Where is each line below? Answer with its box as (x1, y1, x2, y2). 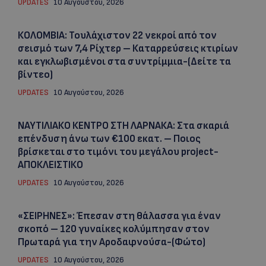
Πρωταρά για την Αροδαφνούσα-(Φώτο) (18, 236, 205, 248)
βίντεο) (18, 69, 53, 81)
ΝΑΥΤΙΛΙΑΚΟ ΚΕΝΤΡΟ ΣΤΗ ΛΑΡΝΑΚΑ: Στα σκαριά (18, 120, 229, 132)
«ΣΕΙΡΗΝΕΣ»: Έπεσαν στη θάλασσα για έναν (18, 210, 221, 222)
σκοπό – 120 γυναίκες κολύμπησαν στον (18, 223, 210, 235)
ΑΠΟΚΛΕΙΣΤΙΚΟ (18, 159, 83, 171)
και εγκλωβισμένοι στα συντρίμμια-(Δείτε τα (18, 56, 231, 68)
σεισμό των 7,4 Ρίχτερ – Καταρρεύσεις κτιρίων (18, 43, 238, 55)
